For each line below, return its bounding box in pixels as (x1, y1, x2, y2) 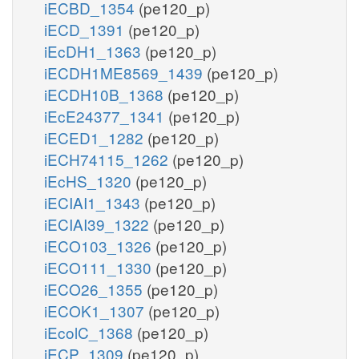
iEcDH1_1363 (44, 39, 145, 62)
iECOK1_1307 (44, 299, 148, 321)
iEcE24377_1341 (44, 104, 168, 127)
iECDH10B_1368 (44, 83, 167, 105)
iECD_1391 (44, 18, 128, 40)
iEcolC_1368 (44, 321, 137, 343)
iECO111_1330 (44, 256, 155, 278)
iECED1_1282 (44, 126, 147, 148)
